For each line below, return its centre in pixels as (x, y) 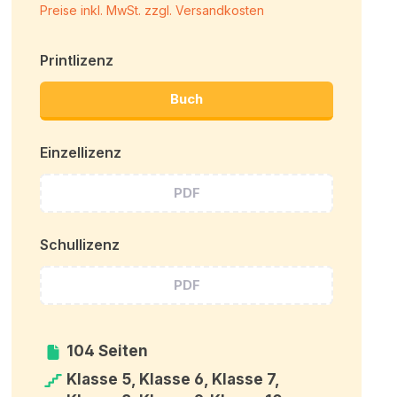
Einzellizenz (81, 152)
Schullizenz (80, 244)
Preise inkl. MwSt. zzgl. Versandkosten (152, 10)
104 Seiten (107, 350)
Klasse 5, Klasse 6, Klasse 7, (172, 379)
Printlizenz (77, 60)
